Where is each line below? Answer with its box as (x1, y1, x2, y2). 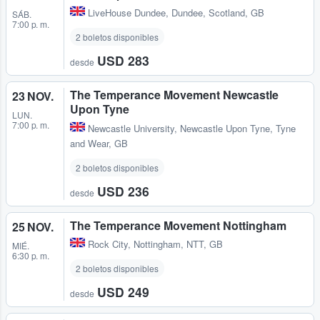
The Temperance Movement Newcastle (70, 86, 279, 104)
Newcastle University (88, 121, 174, 135)
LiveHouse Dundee (88, 6, 166, 20)
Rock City (88, 236, 128, 251)
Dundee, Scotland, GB (171, 6, 264, 20)
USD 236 (97, 181, 149, 200)
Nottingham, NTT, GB (134, 236, 223, 251)
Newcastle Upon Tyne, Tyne (180, 121, 296, 135)
